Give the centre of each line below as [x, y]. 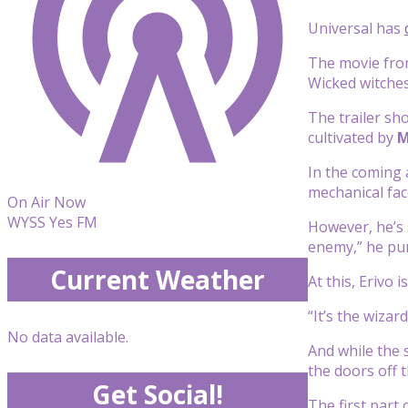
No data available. [68, 337]
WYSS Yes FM [52, 222]
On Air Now [46, 202]
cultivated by [352, 137]
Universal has [356, 28]
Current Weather [158, 280]
